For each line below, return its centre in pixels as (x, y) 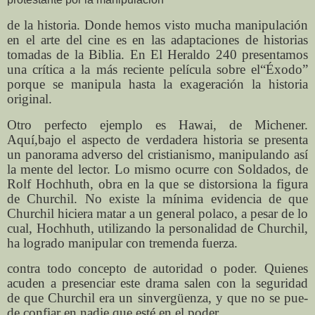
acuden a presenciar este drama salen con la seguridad (157, 283)
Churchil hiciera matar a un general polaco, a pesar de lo (157, 213)
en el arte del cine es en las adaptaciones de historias (157, 39)
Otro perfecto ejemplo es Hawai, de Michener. (157, 124)
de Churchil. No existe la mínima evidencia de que (157, 198)
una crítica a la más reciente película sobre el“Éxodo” (157, 69)
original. (30, 98)
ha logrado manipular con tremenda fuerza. (122, 243)
